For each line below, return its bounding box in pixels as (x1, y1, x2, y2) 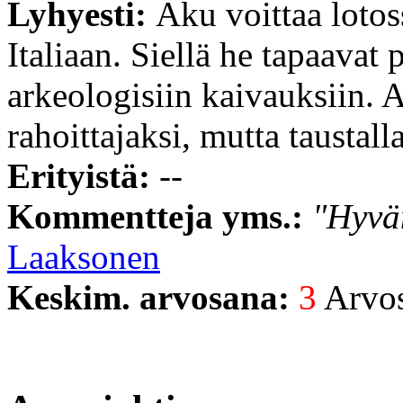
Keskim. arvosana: (7, 277, 299, 317)
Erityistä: (7, 156, 159, 195)
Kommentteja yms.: (7, 196, 312, 236)
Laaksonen (7, 237, 160, 276)
